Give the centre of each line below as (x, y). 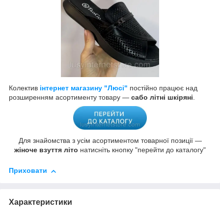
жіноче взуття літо (46, 150)
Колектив (24, 88)
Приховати (28, 171)
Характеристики (41, 202)
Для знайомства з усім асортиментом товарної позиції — (110, 141)
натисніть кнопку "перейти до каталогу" (142, 150)
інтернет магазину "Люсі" (84, 88)
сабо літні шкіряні (162, 97)
